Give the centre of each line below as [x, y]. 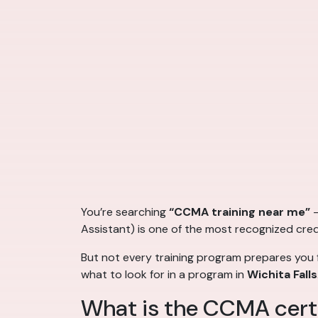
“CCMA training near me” [240, 212]
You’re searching [125, 212]
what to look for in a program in [164, 275]
